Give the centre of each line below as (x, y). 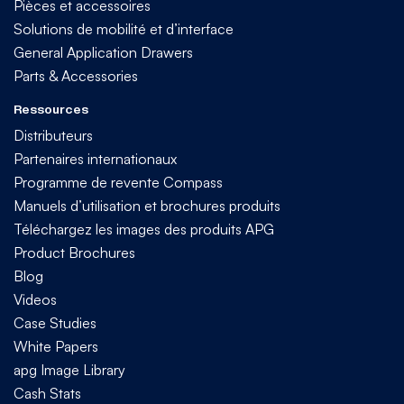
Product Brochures (74, 252)
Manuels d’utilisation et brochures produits (147, 205)
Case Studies (55, 322)
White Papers (56, 346)
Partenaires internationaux (95, 158)
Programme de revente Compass (118, 182)
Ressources (51, 109)
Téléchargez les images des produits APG (144, 229)
